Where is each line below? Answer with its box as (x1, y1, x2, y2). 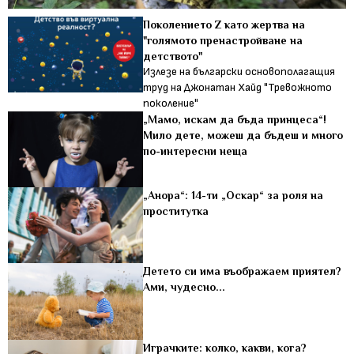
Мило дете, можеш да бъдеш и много (143, 128, 344, 141)
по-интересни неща (143, 144, 248, 157)
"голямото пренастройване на (143, 33, 303, 47)
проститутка (143, 205, 209, 218)
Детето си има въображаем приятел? (143, 265, 342, 278)
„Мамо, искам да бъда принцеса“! (143, 112, 327, 126)
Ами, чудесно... (143, 281, 226, 294)
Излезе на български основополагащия (143, 64, 336, 78)
